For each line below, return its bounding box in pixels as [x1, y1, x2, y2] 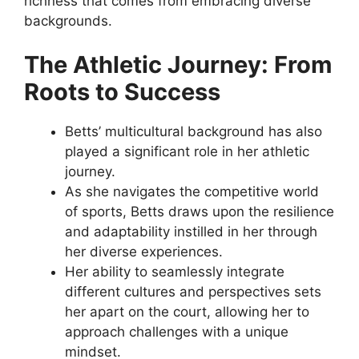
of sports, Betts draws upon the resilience [65, 204, 334, 220]
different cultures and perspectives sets [65, 284, 321, 301]
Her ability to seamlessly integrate [65, 264, 284, 280]
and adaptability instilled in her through [65, 224, 317, 240]
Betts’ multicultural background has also [65, 123, 322, 140]
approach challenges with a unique [65, 324, 288, 341]
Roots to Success [24, 78, 220, 107]
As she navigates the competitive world [65, 184, 319, 200]
